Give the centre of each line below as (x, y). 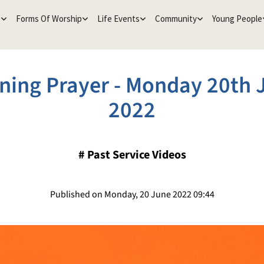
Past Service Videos (136, 155)
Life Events (118, 19)
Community (176, 19)
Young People (237, 19)
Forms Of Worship (49, 19)
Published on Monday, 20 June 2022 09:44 (132, 194)
